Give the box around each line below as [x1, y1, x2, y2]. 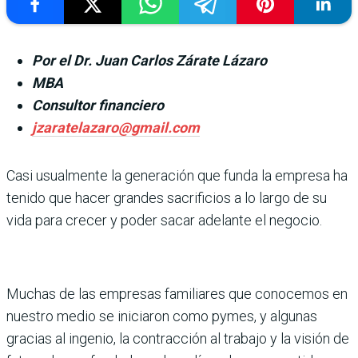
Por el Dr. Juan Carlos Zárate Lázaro [32, 52, 267, 69]
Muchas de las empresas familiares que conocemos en [6, 285, 348, 302]
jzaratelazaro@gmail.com [32, 119, 200, 136]
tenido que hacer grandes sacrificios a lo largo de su [6, 189, 327, 206]
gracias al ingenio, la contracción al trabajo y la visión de [6, 330, 349, 347]
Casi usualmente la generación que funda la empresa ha [6, 167, 348, 184]
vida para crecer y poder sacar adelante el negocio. [6, 212, 322, 229]
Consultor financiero [32, 97, 164, 113]
